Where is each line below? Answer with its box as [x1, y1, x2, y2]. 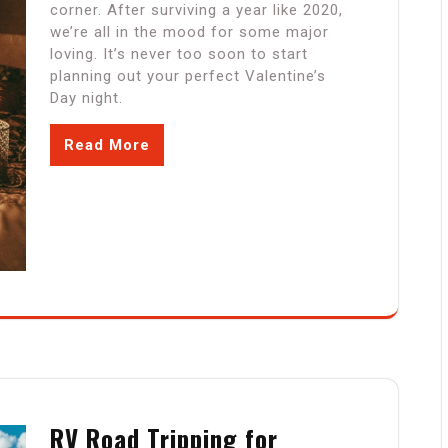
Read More [64, 136, 150, 155]
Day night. [50, 89, 123, 108]
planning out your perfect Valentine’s [50, 67, 326, 86]
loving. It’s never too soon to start [50, 45, 308, 64]
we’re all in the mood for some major [50, 23, 329, 42]
